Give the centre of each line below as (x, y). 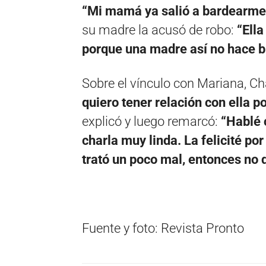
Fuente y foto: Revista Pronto (163, 228)
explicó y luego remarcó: (151, 121)
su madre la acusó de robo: (159, 30)
